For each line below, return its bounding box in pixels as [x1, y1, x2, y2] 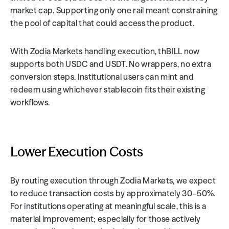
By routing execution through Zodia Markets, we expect [10, 175, 216, 186]
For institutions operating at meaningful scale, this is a [10, 201, 207, 211]
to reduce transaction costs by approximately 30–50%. [10, 188, 216, 198]
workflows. [10, 97, 50, 107]
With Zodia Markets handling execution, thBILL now [10, 46, 200, 56]
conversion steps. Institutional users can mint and [10, 72, 194, 82]
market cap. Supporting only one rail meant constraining [10, 5, 218, 15]
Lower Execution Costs [10, 144, 143, 160]
